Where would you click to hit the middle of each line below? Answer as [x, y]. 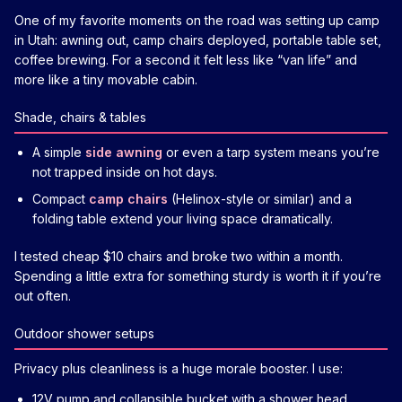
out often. [43, 295]
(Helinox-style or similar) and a [260, 198]
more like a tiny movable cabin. [106, 79]
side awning [124, 152]
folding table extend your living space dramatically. [183, 218]
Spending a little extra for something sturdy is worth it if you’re [198, 275]
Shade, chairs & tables [80, 117]
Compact [61, 198]
